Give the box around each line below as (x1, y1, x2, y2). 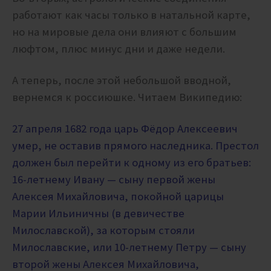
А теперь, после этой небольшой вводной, (12, 73, 231, 88)
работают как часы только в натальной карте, (12, 8, 250, 22)
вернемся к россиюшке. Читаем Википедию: (12, 90, 242, 105)
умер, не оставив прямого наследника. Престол (12, 139, 259, 153)
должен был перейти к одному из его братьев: (12, 155, 251, 170)
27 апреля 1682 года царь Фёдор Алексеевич (12, 122, 238, 136)
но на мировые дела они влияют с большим (12, 25, 237, 39)
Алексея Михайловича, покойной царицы (12, 189, 224, 204)
